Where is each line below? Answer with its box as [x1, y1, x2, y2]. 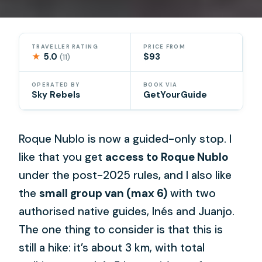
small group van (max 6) [39, 186, 168, 201]
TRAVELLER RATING [32, 43, 98, 50]
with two [167, 186, 216, 201]
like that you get [19, 150, 106, 165]
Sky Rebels [32, 89, 81, 101]
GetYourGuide [143, 89, 207, 101]
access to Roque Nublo [105, 150, 229, 165]
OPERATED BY [32, 81, 80, 89]
